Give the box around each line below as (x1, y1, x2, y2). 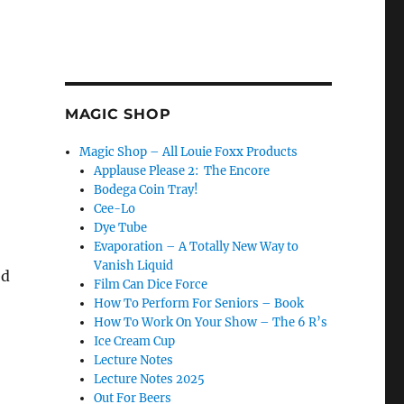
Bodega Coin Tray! (94, 182, 199, 197)
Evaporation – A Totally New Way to (94, 239, 299, 254)
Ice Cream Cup (94, 334, 176, 349)
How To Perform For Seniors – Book (94, 296, 305, 311)
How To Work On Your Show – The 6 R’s (94, 315, 328, 330)
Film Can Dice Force (94, 277, 208, 292)
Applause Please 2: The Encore (94, 163, 271, 179)
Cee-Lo (94, 201, 136, 216)
